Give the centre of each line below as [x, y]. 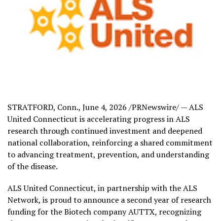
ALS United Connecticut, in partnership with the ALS [102, 188]
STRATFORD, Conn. [43, 107]
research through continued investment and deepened [105, 130]
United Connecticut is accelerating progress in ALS [99, 119]
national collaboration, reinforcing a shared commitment [110, 142]
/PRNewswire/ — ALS [165, 107]
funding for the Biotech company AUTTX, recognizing [104, 211]
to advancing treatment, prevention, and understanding [108, 154]
